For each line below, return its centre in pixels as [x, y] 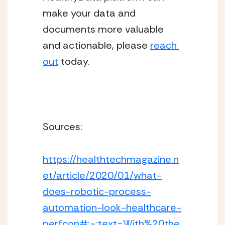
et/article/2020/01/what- [102, 175]
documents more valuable [103, 29]
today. [74, 61]
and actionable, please [96, 45]
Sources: [64, 127]
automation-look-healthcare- [112, 207]
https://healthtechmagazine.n [111, 159]
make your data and [89, 13]
